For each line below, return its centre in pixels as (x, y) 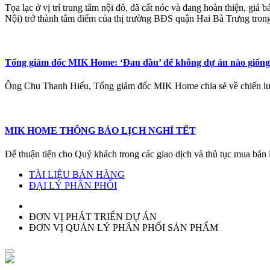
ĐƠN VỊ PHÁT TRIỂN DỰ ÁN (93, 216)
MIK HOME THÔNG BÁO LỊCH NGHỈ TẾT (100, 130)
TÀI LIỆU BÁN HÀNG (77, 174)
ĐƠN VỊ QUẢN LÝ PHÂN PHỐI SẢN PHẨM (124, 227)
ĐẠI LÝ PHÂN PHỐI (73, 185)
